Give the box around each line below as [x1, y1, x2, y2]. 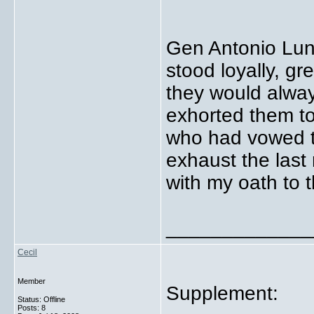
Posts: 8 [18, 303, 46, 312]
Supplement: [166, 282, 278, 304]
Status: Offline [18, 295, 65, 303]
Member [18, 277, 46, 285]
